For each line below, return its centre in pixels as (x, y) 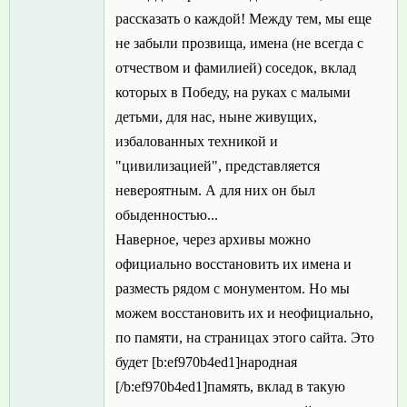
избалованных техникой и (197, 142)
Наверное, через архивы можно (213, 240)
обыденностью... (167, 215)
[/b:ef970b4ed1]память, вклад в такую (230, 387)
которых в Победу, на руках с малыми (233, 93)
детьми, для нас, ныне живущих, (216, 117)
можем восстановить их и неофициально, (244, 313)
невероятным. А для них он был (215, 191)
